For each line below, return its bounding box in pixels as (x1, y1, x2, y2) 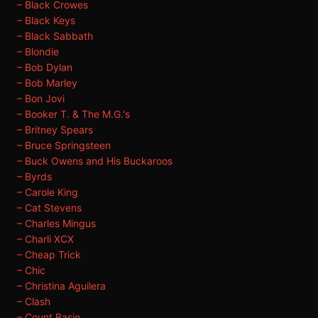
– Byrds (17, 170, 52, 182)
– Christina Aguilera (17, 280, 106, 292)
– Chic (17, 264, 45, 276)
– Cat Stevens (17, 202, 82, 214)
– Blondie (17, 45, 59, 57)
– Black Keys (17, 14, 75, 26)
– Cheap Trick (17, 248, 81, 261)
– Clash (17, 295, 50, 307)
